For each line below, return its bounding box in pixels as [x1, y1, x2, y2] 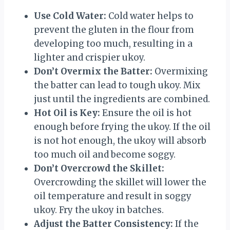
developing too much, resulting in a [34, 37, 193, 49]
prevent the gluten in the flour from [34, 24, 194, 35]
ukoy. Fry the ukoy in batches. [34, 204, 164, 216]
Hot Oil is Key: [34, 107, 100, 119]
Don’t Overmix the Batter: [34, 65, 152, 77]
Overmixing [152, 65, 208, 77]
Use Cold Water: [34, 10, 106, 22]
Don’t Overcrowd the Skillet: [34, 162, 164, 174]
